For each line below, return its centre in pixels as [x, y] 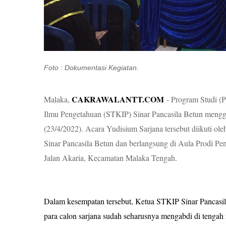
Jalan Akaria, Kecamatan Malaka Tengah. [110, 158]
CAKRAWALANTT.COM [118, 99]
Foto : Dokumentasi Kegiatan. [91, 68]
